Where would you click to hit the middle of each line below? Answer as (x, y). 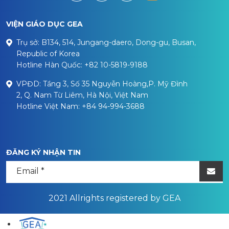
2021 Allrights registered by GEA (114, 198)
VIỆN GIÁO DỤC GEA (44, 24)
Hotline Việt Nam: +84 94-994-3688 (81, 106)
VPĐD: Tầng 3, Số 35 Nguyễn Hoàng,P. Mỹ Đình (102, 84)
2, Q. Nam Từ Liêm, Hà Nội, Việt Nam (82, 95)
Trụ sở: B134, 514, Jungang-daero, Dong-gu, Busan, (106, 42)
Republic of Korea (48, 53)
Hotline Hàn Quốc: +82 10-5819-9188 (82, 65)
